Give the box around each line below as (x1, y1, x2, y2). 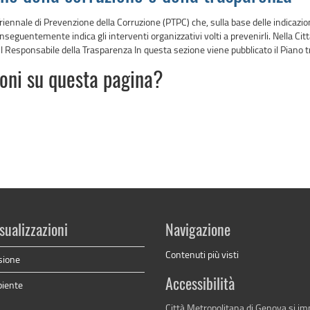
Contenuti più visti (165, 247, 239, 261)
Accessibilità (165, 277, 235, 293)
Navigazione (165, 223, 230, 239)
